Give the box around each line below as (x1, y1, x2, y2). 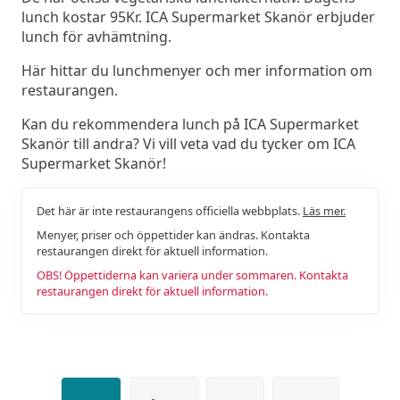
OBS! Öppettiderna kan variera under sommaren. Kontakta (37, 266, 348, 283)
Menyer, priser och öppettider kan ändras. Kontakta (37, 226, 310, 243)
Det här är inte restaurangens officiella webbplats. (37, 202, 303, 219)
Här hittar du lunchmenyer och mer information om (21, 60, 372, 80)
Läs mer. (303, 202, 346, 219)
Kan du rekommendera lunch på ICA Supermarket (21, 113, 359, 134)
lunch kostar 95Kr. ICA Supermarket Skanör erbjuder (21, 6, 375, 27)
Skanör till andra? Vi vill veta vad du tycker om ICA (21, 133, 355, 154)
